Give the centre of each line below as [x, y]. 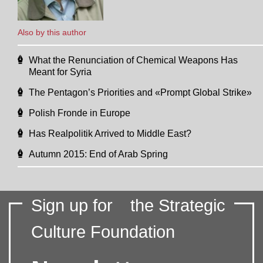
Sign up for [72, 206]
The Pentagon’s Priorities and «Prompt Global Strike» [140, 93]
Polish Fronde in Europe [80, 113]
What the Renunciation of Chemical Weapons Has [133, 60]
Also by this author [52, 33]
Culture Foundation [103, 232]
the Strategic [178, 206]
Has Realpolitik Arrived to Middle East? [110, 134]
